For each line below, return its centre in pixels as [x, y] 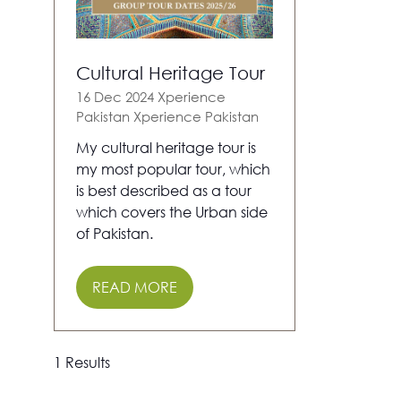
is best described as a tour [164, 191]
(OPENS [117, 296]
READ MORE [135, 287]
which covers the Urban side [172, 212]
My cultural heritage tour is [166, 148]
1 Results [82, 363]
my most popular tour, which [173, 169]
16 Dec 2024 [117, 97]
